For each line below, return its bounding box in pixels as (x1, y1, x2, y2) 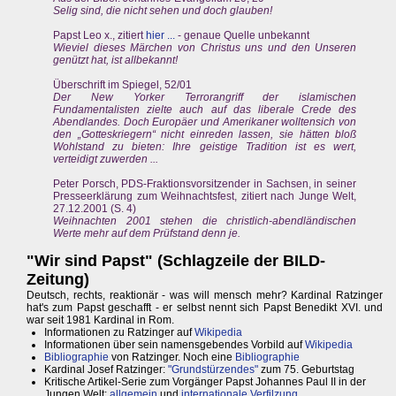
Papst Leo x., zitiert (53, 29, 146, 42)
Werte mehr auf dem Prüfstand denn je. (53, 227, 240, 240)
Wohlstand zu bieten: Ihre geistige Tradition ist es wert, (53, 141, 357, 154)
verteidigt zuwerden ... (53, 153, 158, 166)
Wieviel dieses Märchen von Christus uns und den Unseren (53, 42, 357, 55)
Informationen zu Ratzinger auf (44, 326, 194, 339)
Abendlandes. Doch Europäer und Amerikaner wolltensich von (53, 116, 357, 129)
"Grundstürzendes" (168, 363, 258, 377)
